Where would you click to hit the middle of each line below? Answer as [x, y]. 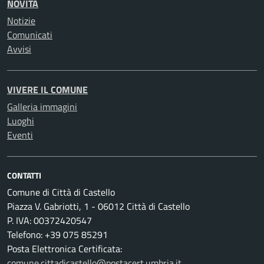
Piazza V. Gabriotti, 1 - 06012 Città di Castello [98, 207]
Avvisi [19, 49]
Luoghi [21, 121]
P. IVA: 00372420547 [49, 221]
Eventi [20, 135]
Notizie [21, 21]
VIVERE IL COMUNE [47, 90]
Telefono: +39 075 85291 [57, 235]
